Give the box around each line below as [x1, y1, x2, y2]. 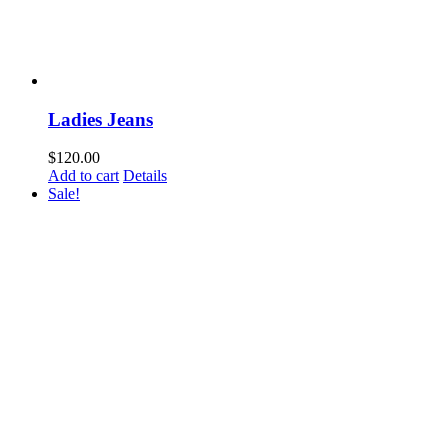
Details [123, 167, 167, 185]
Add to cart [48, 167, 119, 185]
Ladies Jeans [48, 108, 153, 130]
